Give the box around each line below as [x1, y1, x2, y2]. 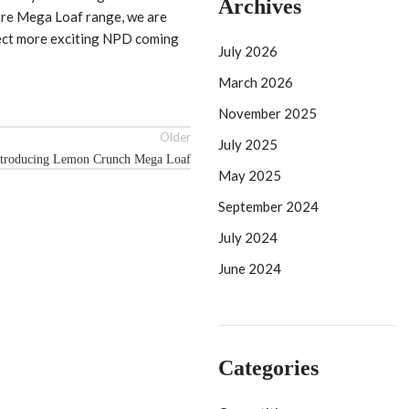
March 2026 [218, 74, 293, 90]
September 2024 [218, 198, 319, 215]
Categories [218, 356, 319, 380]
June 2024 [218, 260, 281, 277]
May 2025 [218, 167, 281, 184]
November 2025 [218, 105, 317, 121]
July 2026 [218, 43, 278, 59]
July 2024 [218, 229, 278, 246]
